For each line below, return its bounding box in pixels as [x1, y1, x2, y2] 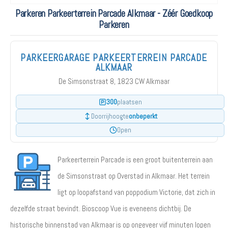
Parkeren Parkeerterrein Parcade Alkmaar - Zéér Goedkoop [15, 7, 213, 20]
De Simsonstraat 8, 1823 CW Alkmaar [59, 76, 169, 86]
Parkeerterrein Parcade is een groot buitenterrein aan [58, 155, 213, 164]
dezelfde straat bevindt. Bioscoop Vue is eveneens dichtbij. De [10, 204, 191, 213]
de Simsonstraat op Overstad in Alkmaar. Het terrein [58, 171, 210, 181]
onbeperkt [128, 111, 157, 121]
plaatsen [117, 97, 142, 106]
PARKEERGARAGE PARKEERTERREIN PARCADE [20, 51, 208, 64]
